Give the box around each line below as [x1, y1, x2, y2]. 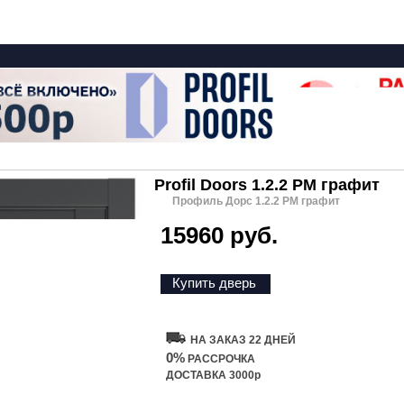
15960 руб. [161, 222, 278, 249]
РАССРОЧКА [185, 353, 255, 365]
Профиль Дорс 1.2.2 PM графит [172, 195, 340, 207]
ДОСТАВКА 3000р [166, 369, 261, 381]
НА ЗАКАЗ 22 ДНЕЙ [190, 334, 296, 346]
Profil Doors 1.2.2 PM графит [154, 176, 380, 194]
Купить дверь [172, 275, 256, 290]
